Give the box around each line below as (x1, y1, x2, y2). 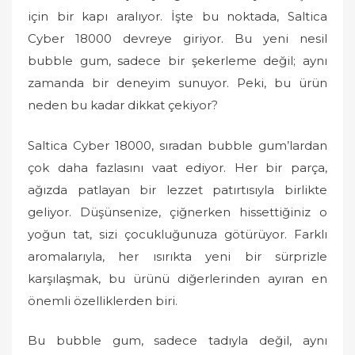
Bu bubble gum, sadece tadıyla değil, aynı (28, 333, 327, 348)
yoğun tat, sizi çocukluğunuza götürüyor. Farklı (28, 226, 327, 242)
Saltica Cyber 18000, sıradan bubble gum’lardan (28, 137, 327, 153)
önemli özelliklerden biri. (28, 292, 177, 308)
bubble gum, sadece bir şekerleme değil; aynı (28, 53, 327, 68)
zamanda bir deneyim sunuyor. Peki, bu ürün (28, 75, 327, 90)
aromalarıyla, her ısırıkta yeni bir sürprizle (28, 248, 327, 264)
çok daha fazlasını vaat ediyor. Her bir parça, (28, 159, 327, 175)
